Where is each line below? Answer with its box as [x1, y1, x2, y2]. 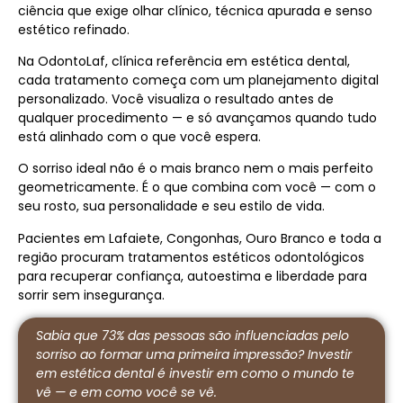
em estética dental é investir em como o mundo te [36, 364, 354, 383]
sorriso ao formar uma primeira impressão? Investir [36, 345, 352, 364]
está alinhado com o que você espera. [18, 128, 261, 147]
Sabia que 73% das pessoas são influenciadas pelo [36, 327, 349, 345]
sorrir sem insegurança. [18, 285, 165, 304]
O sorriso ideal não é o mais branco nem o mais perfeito [18, 159, 373, 178]
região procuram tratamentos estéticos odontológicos [18, 247, 364, 266]
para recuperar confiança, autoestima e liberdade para [18, 266, 367, 285]
